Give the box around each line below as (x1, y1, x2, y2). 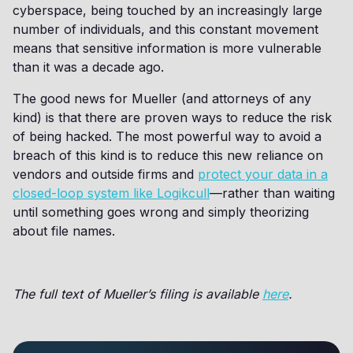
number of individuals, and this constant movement (13, 21, 318, 37)
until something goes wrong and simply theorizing (13, 204, 309, 220)
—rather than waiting (210, 185, 335, 201)
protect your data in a (198, 166, 328, 182)
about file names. (13, 223, 115, 239)
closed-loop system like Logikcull (13, 185, 210, 201)
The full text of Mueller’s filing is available (13, 286, 262, 302)
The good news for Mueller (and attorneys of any (13, 91, 311, 106)
